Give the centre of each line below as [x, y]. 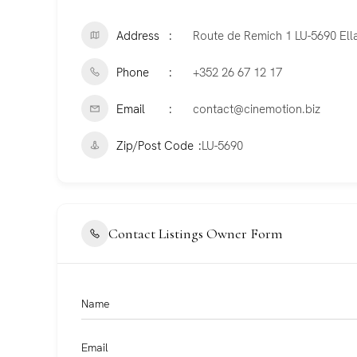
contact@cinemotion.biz [257, 109]
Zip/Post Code [155, 146]
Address [138, 36]
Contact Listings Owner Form [196, 233]
